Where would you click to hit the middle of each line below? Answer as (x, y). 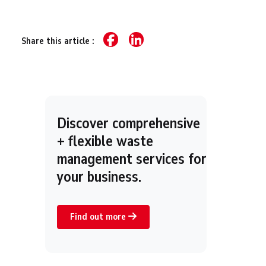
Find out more (99, 217)
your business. (99, 176)
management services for (132, 159)
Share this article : (59, 41)
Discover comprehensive (129, 123)
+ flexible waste (105, 141)
